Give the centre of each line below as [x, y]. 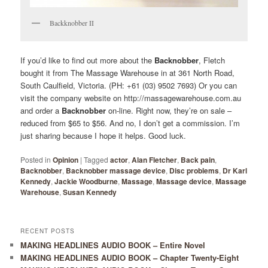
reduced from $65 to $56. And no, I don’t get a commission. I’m [130, 123]
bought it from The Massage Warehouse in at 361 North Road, [128, 73]
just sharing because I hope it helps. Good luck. [103, 136]
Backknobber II [72, 22]
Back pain [198, 160]
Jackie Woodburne [86, 182]
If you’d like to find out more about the [86, 60]
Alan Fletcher [155, 160]
